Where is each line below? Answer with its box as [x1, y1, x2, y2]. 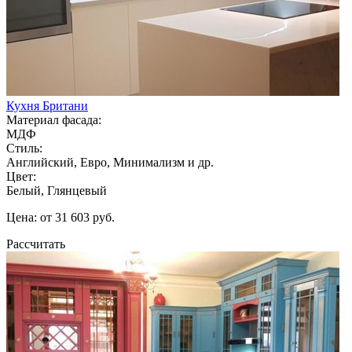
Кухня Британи [6, 98, 88, 112]
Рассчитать [6, 236, 65, 251]
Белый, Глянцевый [6, 183, 107, 197]
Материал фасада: [6, 112, 101, 126]
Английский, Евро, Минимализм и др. [6, 155, 214, 169]
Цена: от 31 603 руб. [6, 210, 115, 224]
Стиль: [6, 141, 42, 155]
